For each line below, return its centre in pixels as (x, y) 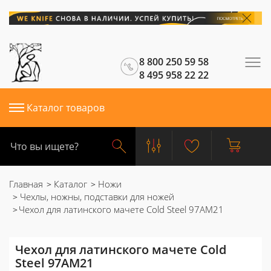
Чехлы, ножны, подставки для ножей (96, 197)
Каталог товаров (66, 108)
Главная (26, 184)
